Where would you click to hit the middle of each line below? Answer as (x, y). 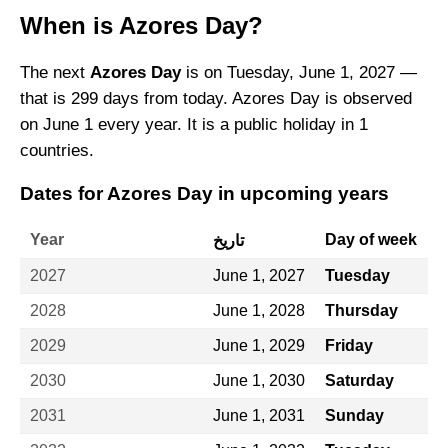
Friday (349, 346)
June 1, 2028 (259, 311)
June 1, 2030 (259, 381)
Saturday (359, 381)
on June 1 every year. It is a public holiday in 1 (194, 124)
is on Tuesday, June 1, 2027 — (299, 72)
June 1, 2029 (259, 346)
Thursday (361, 311)
